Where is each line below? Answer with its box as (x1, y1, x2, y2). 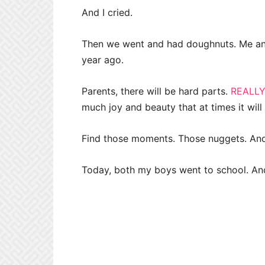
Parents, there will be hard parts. (82, 85, 231, 97)
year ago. (82, 53, 124, 66)
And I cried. (82, 6, 132, 18)
